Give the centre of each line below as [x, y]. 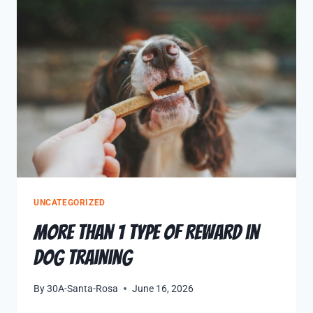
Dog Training [83, 258]
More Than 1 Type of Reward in [146, 233]
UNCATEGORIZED [70, 203]
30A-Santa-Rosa [83, 288]
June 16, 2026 [163, 288]
